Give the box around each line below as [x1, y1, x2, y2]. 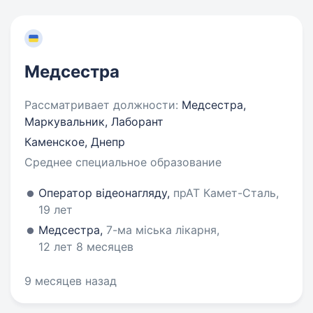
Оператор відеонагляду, [38, 186, 173, 200]
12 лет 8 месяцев [38, 240, 133, 254]
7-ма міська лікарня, [106, 223, 219, 237]
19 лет [38, 203, 73, 217]
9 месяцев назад [24, 274, 117, 288]
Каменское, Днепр [24, 135, 125, 149]
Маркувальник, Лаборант [24, 115, 163, 129]
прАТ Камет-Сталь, [173, 186, 279, 200]
